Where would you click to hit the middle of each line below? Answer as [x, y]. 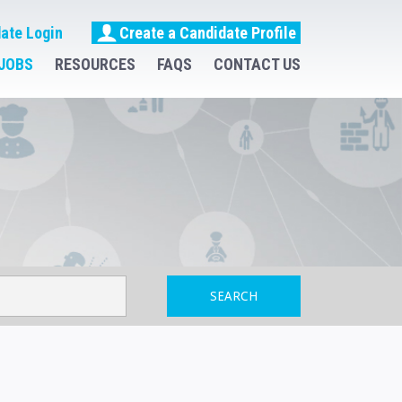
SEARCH [233, 297]
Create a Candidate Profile [208, 33]
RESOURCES [95, 65]
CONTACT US [257, 65]
